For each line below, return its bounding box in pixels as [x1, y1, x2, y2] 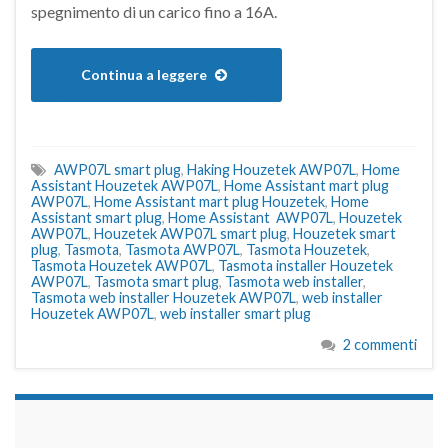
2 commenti [343, 336, 417, 354]
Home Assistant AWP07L [168, 209, 333, 227]
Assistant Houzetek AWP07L [31, 177, 218, 195]
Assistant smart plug [31, 209, 162, 227]
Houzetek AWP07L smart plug [94, 225, 287, 243]
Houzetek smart [293, 225, 396, 243]
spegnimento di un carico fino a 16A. [31, 2, 277, 22]
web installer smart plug [160, 305, 311, 323]
